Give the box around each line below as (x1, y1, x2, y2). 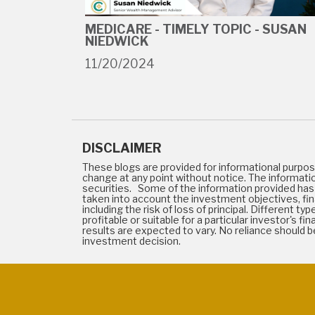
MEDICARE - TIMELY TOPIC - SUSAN (85, 22, 307, 37)
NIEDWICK (85, 34, 150, 49)
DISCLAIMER (82, 141, 162, 156)
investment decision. (82, 235, 181, 247)
